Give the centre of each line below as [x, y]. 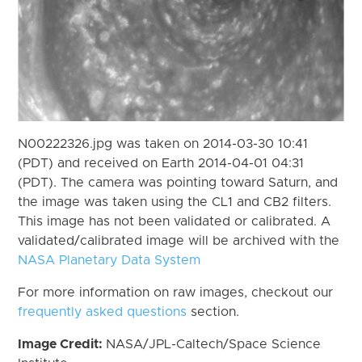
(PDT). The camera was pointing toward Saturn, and [178, 182]
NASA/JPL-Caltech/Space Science [214, 344]
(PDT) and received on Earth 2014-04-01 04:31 [161, 163]
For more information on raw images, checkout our [176, 292]
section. [213, 311]
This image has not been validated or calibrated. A [175, 221]
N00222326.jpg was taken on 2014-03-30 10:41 [163, 143]
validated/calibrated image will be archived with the [179, 240]
